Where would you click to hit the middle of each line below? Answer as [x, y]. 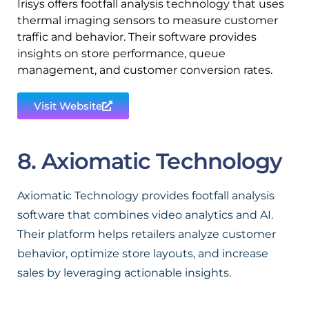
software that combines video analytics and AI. [145, 215]
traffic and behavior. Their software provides [137, 37]
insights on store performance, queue [121, 53]
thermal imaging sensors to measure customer [148, 20]
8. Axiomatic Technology [150, 161]
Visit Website [68, 106]
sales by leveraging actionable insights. [124, 273]
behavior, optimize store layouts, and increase [143, 253]
